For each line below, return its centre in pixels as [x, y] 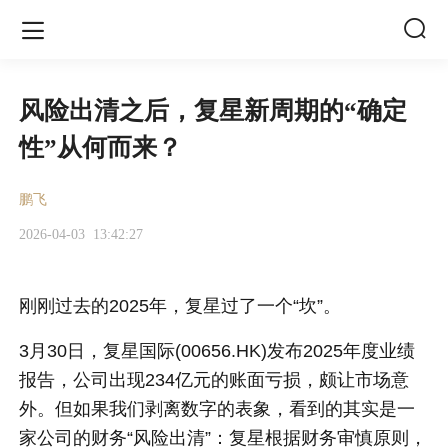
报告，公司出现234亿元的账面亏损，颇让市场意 [214, 380]
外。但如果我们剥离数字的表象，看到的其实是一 [217, 409]
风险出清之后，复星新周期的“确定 [213, 110]
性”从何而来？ [101, 147]
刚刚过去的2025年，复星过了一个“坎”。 [180, 306]
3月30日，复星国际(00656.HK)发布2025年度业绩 [217, 351]
